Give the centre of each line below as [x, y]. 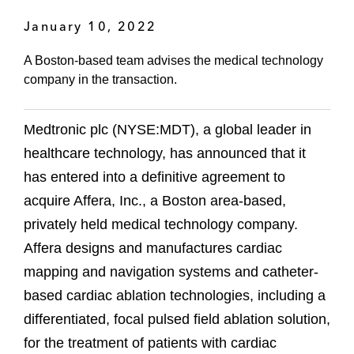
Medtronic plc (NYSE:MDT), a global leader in [168, 130]
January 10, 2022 [90, 26]
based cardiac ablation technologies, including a [175, 296]
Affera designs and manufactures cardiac [153, 249]
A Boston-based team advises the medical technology [173, 61]
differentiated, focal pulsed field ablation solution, [177, 320]
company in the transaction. [100, 80]
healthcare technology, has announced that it [165, 154]
